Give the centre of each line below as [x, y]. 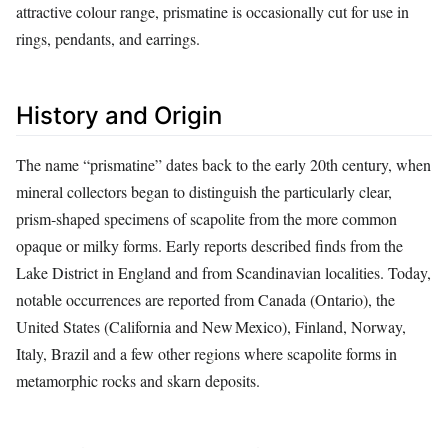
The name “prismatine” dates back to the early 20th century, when [223, 164]
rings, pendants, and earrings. [108, 38]
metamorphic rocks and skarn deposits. [138, 380]
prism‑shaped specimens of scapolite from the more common [206, 218]
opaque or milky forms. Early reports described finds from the [209, 245]
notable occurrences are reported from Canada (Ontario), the [205, 299]
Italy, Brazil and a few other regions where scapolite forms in [206, 353]
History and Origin [119, 115]
